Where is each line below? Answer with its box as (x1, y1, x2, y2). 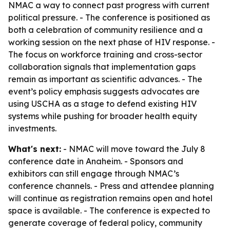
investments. (8, 123, 56, 133)
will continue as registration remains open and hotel (8, 193, 213, 203)
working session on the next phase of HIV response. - (8, 37, 215, 47)
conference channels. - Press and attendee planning (8, 181, 214, 191)
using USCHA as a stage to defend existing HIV (8, 99, 197, 109)
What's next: (8, 144, 61, 154)
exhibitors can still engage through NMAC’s (8, 168, 179, 179)
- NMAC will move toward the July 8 (61, 144, 205, 154)
